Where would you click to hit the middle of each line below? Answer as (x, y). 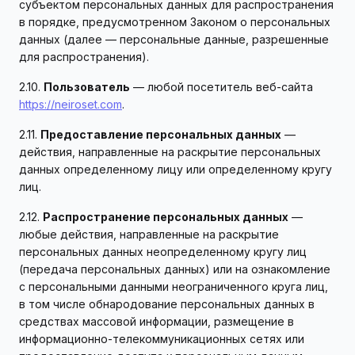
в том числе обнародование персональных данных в (167, 304)
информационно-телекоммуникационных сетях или (162, 339)
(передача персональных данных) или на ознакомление (175, 269)
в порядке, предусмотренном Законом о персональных (175, 22)
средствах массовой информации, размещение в (157, 321)
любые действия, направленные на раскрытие (149, 234)
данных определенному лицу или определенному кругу (176, 169)
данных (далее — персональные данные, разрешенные (174, 39)
